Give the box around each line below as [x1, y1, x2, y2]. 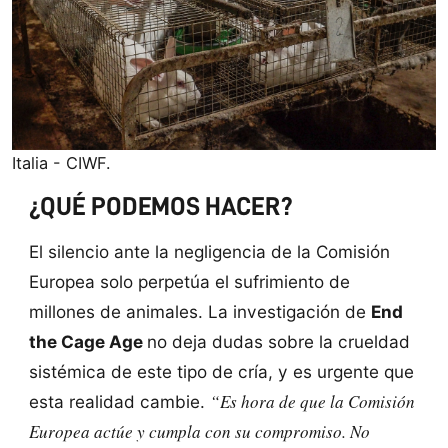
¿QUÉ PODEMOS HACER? [28, 193, 293, 220]
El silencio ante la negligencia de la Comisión [28, 240, 390, 262]
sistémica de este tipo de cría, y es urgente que [28, 360, 414, 382]
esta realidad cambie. [28, 390, 210, 412]
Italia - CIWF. [12, 153, 111, 174]
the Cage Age [28, 330, 147, 352]
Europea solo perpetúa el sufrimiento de [28, 270, 350, 292]
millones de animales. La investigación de [28, 300, 371, 322]
